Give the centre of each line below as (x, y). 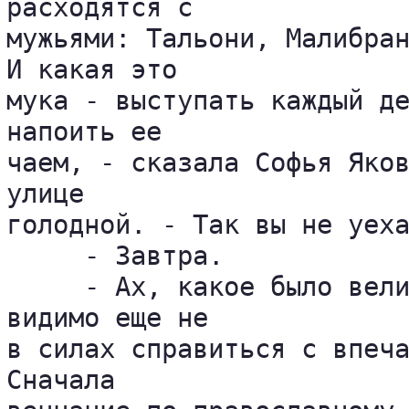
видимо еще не (115, 318)
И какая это (100, 69)
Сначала (68, 380)
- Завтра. (115, 256)
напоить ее (92, 131)
